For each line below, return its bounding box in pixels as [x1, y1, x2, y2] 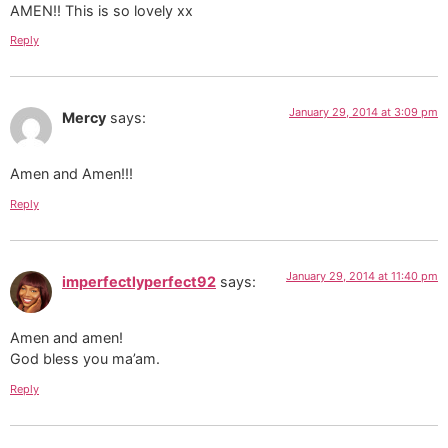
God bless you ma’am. [10, 350, 160, 368]
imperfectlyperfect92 [62, 272, 216, 290]
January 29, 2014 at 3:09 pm [289, 105, 438, 120]
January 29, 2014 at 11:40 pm [286, 268, 438, 283]
